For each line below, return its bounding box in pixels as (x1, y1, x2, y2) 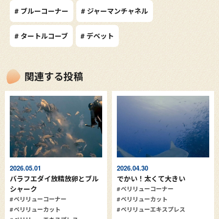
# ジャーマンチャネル (81, 6, 148, 16)
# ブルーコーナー (15, 6, 68, 16)
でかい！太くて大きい (117, 174, 185, 184)
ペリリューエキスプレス (121, 205, 186, 214)
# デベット (81, 31, 114, 41)
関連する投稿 (24, 69, 83, 84)
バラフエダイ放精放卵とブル (10, 174, 99, 184)
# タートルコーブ (15, 31, 68, 41)
